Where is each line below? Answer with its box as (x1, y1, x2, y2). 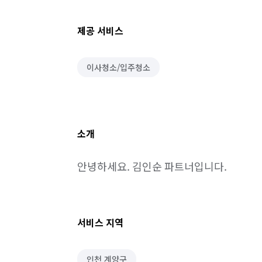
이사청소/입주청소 (87, 61, 150, 73)
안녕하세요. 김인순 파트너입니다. (77, 158, 227, 174)
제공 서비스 (77, 23, 123, 37)
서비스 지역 (77, 215, 123, 229)
